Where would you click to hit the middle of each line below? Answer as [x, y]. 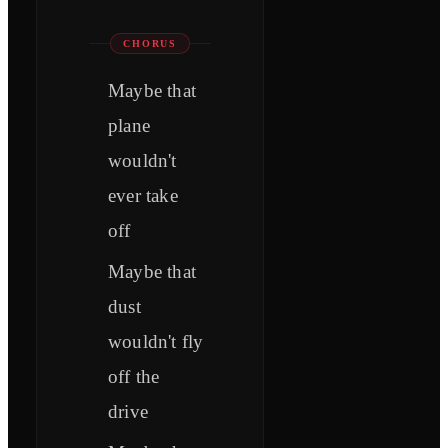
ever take [143, 196]
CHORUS [150, 44]
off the [134, 377]
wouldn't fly [156, 342]
